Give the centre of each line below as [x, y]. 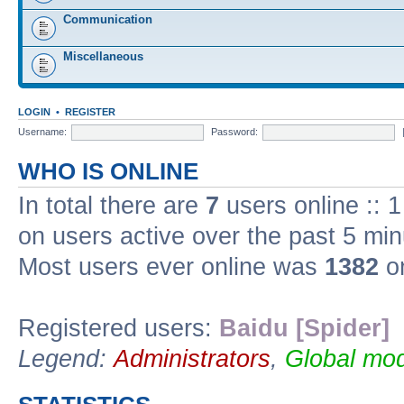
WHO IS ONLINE [108, 171]
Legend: [66, 359]
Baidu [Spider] [304, 328]
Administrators [192, 359]
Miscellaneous [103, 56]
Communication [108, 19]
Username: [42, 131]
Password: [234, 131]
